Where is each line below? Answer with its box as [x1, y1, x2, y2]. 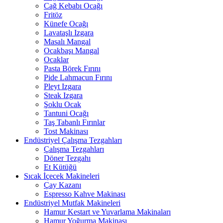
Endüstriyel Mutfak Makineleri [24, 199, 120, 208]
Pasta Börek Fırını [44, 64, 101, 73]
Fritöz [44, 10, 62, 19]
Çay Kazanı [44, 181, 81, 190]
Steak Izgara [44, 91, 83, 100]
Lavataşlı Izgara [44, 28, 94, 37]
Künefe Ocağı [44, 19, 88, 28]
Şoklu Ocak [44, 100, 81, 109]
